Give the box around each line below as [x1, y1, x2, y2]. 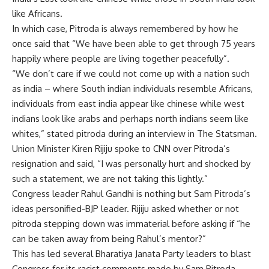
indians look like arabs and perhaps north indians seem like [12, 113, 249, 125]
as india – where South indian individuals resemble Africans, [12, 83, 253, 95]
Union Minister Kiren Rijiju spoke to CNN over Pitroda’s [12, 143, 230, 155]
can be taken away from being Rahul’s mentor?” [12, 233, 206, 245]
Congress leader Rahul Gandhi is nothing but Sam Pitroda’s [12, 188, 250, 200]
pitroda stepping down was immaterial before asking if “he [12, 218, 250, 230]
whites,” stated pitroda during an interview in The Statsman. [12, 128, 257, 140]
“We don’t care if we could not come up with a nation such [12, 68, 250, 80]
